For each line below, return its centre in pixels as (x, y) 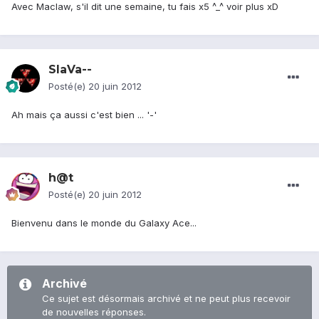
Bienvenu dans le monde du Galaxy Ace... (104, 223)
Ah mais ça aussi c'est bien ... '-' (84, 115)
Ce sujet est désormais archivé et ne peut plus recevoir (166, 299)
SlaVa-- (70, 70)
